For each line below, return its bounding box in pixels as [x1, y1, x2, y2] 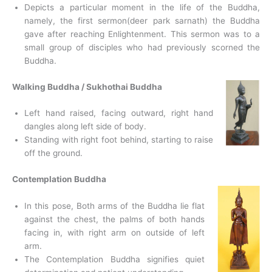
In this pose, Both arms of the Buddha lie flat [24, 200, 205, 211]
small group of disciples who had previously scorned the [24, 42, 260, 53]
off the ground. [24, 148, 83, 158]
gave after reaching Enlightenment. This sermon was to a [24, 29, 260, 39]
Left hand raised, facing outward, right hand [24, 108, 214, 118]
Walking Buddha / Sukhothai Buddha [12, 81, 162, 92]
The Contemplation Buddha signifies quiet [24, 254, 205, 264]
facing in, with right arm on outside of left [24, 227, 205, 237]
